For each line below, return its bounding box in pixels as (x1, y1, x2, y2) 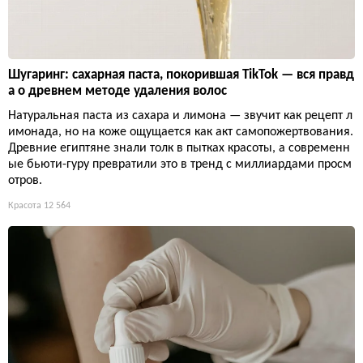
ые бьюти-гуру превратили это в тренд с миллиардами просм (8, 157, 352, 171)
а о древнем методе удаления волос (8, 83, 227, 98)
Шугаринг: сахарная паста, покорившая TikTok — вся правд (8, 67, 354, 82)
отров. (8, 173, 42, 187)
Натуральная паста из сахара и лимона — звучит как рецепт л (8, 109, 352, 122)
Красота (8, 200, 41, 211)
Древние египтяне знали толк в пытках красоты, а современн (8, 141, 350, 155)
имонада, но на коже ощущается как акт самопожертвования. (8, 125, 353, 139)
